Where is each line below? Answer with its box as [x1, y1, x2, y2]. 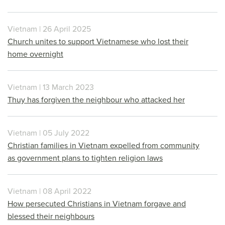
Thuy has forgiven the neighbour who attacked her [8, 94, 185, 105]
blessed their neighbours [8, 210, 94, 222]
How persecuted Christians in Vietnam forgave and [8, 198, 186, 209]
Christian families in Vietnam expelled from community [8, 140, 199, 151]
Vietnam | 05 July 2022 [8, 127, 89, 139]
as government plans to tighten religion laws [8, 152, 163, 164]
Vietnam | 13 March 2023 [8, 81, 94, 93]
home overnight [8, 48, 63, 60]
